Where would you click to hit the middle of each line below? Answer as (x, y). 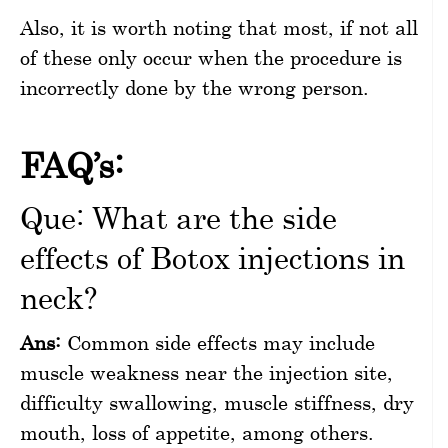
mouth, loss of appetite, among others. (197, 432)
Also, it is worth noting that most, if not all (219, 27)
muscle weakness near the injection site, (206, 372)
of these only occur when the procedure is (211, 57)
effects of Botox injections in (212, 257)
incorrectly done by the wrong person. (194, 87)
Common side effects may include (218, 342)
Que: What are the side (178, 217)
